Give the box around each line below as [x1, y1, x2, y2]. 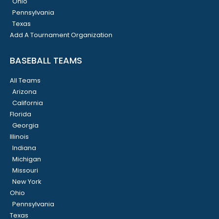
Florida [10, 109, 31, 119]
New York [12, 176, 42, 186]
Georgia [12, 120, 39, 130]
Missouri [12, 165, 38, 175]
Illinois [10, 131, 29, 141]
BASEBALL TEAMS [10, 54, 82, 66]
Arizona [12, 87, 37, 96]
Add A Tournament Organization [10, 30, 112, 40]
